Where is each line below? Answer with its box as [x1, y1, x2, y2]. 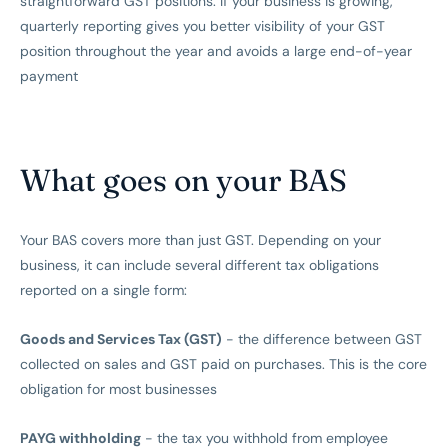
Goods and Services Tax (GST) [20, 330, 222, 349]
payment [20, 67, 78, 86]
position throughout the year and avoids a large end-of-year [20, 42, 412, 61]
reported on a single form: [20, 281, 187, 300]
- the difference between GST [222, 330, 422, 349]
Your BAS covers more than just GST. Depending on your [20, 231, 381, 250]
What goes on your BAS [20, 161, 347, 200]
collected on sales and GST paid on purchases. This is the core [20, 355, 427, 374]
